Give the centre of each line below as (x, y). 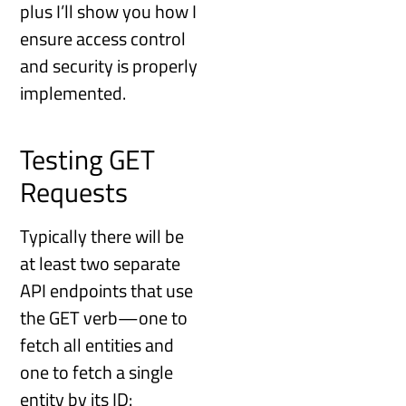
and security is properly (109, 66)
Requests (74, 192)
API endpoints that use (107, 290)
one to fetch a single (97, 372)
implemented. (73, 93)
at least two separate (101, 263)
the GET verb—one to (104, 317)
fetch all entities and (97, 344)
